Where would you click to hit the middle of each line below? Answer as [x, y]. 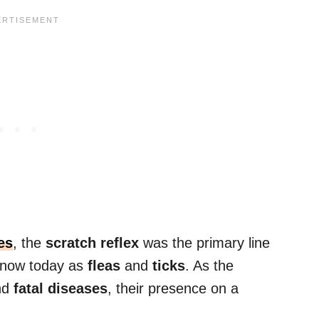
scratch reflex [92, 242]
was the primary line [204, 242]
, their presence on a [173, 288]
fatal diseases [61, 288]
